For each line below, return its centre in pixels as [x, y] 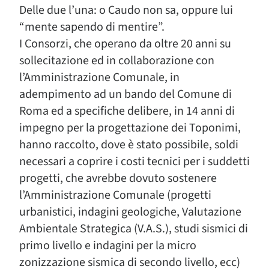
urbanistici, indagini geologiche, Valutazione [130, 212]
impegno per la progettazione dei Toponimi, [130, 128]
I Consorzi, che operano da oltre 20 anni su [125, 44]
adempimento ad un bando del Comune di [125, 94]
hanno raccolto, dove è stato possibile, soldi [129, 145]
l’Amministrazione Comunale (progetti [115, 195]
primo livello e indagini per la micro [108, 246]
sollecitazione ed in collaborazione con [117, 61]
